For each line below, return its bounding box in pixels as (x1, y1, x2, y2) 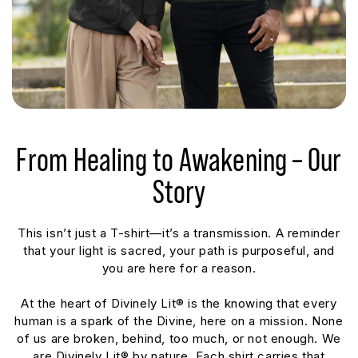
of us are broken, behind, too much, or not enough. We (17, 331, 341, 347)
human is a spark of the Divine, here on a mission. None (14, 313, 344, 329)
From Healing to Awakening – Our (16, 142, 342, 179)
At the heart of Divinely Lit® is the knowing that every (21, 296, 337, 312)
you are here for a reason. (101, 261, 257, 276)
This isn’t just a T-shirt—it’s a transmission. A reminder (18, 225, 340, 241)
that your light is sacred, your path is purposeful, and (22, 243, 335, 259)
